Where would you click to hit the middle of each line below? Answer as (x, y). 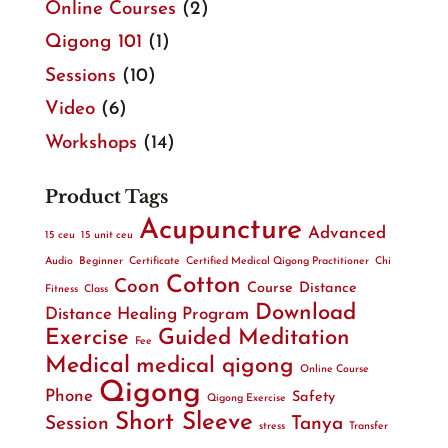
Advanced (346, 233)
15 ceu (59, 235)
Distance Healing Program (146, 314)
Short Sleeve (183, 422)
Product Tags (106, 196)
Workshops (90, 143)
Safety (313, 397)
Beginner (100, 261)
